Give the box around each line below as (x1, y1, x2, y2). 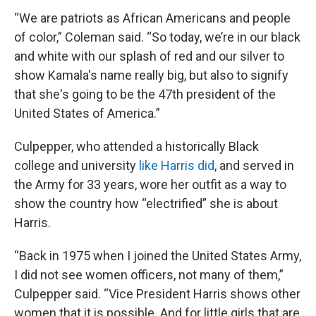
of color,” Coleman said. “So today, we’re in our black (14, 30, 300, 44)
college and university (14, 158, 139, 173)
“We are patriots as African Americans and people (14, 11, 291, 25)
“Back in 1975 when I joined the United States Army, (14, 248, 301, 263)
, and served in (214, 158, 294, 173)
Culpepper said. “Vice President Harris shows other (14, 286, 300, 301)
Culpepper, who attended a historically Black (14, 139, 259, 154)
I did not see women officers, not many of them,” (14, 267, 284, 282)
